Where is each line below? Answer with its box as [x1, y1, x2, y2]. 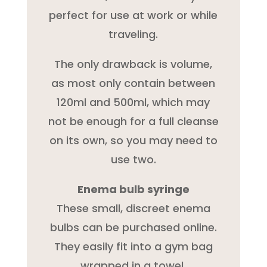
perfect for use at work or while [49, 7, 218, 23]
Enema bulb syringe [77, 181, 190, 197]
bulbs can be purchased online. [49, 219, 217, 235]
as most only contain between [51, 75, 216, 91]
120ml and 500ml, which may [57, 94, 210, 110]
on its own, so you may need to [49, 132, 218, 148]
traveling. [108, 26, 159, 42]
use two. [110, 151, 156, 167]
